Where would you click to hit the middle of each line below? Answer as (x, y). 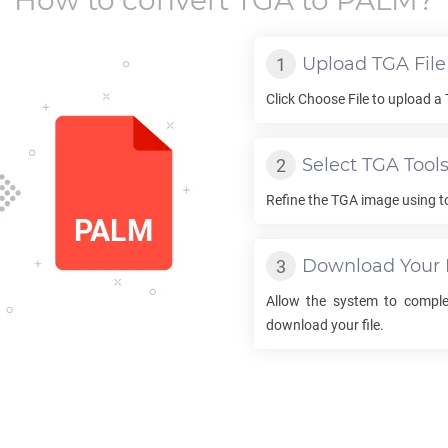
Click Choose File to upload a (355, 99)
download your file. (325, 325)
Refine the (298, 200)
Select (332, 165)
